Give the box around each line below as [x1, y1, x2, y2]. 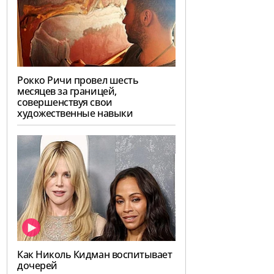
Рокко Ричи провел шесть [17, 73, 139, 87]
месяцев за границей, [17, 84, 117, 98]
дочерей [17, 259, 57, 273]
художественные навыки [17, 106, 133, 120]
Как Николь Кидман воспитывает [17, 248, 172, 262]
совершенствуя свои [17, 95, 113, 109]
